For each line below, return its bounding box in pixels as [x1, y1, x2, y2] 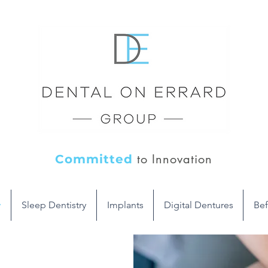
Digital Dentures [163, 199, 233, 211]
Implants [106, 199, 144, 211]
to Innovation [133, 151, 212, 167]
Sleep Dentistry [22, 199, 86, 211]
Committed [55, 152, 133, 166]
